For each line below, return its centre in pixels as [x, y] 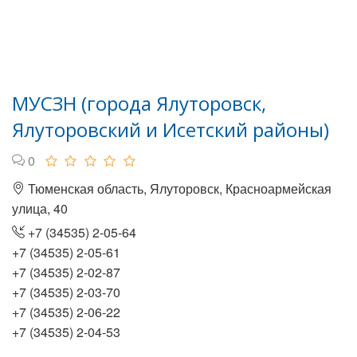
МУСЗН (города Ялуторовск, [139, 103]
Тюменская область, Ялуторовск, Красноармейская [178, 188]
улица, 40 [40, 208]
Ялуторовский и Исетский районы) [171, 129]
